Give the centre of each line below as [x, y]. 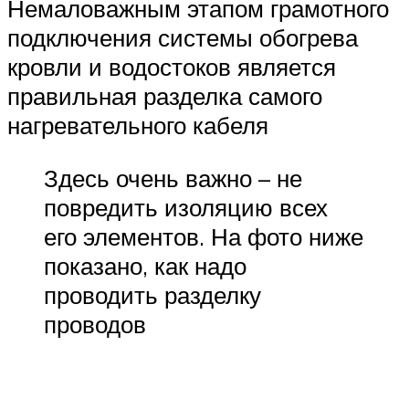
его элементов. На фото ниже [204, 236]
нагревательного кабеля [138, 126]
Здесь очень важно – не [173, 178]
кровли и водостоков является [172, 67]
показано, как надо [145, 265]
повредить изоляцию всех [186, 207]
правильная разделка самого [165, 96]
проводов [95, 324]
